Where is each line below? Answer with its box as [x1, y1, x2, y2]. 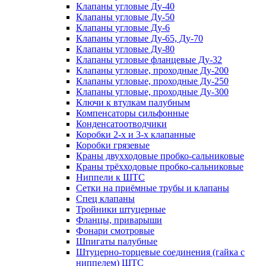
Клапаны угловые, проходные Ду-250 [76, 75, 229, 86]
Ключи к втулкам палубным [76, 97, 190, 107]
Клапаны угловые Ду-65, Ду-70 [76, 33, 203, 43]
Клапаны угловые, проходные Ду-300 [76, 86, 229, 97]
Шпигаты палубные [76, 236, 157, 246]
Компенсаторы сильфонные [76, 107, 189, 118]
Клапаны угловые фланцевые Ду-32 [76, 54, 222, 65]
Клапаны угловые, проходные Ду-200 [76, 65, 229, 75]
